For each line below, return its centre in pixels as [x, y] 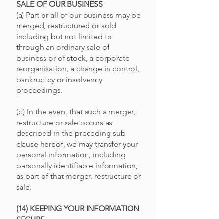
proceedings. [39, 90]
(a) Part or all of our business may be [78, 15]
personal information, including [71, 155]
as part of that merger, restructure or [78, 176]
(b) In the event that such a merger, [76, 112]
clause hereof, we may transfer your [77, 144]
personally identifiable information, [77, 165]
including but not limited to [64, 36]
